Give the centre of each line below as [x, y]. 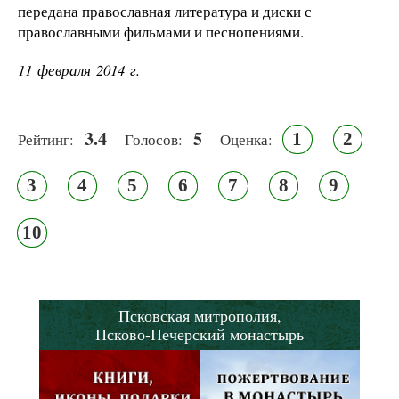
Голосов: [154, 139]
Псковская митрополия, [199, 316]
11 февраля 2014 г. [79, 69]
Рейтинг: [46, 139]
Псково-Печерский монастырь [199, 334]
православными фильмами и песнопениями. [161, 31]
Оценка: [246, 139]
